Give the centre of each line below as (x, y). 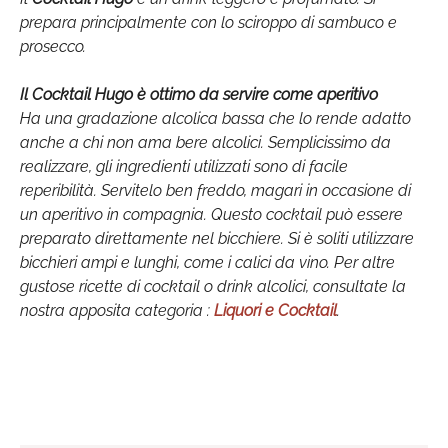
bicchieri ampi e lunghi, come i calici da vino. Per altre (207, 262)
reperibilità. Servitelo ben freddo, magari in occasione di (215, 190)
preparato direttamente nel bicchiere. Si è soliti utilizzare (217, 238)
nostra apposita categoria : (117, 310)
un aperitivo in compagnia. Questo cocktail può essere (211, 214)
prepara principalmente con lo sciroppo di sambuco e (208, 22)
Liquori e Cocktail (275, 310)
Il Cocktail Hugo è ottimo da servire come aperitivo (199, 94)
